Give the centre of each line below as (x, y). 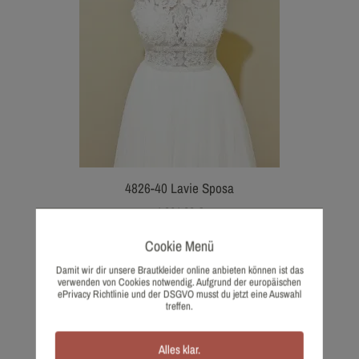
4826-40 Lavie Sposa (179, 188)
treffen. (179, 306)
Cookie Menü (179, 246)
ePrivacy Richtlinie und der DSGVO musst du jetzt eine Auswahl (179, 294)
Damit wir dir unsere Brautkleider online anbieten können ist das (179, 270)
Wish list (186, 231)
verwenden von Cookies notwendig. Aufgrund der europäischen (179, 282)
